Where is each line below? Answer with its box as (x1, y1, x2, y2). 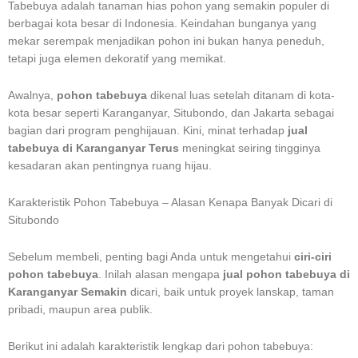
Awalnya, (8, 89, 57, 101)
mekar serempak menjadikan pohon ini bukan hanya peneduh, (8, 34, 324, 47)
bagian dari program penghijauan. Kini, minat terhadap (8, 124, 288, 137)
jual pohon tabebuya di (223, 268, 350, 280)
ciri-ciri (294, 250, 332, 263)
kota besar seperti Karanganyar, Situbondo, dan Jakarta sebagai (8, 106, 334, 119)
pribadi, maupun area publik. (8, 303, 153, 316)
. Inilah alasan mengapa (98, 268, 223, 280)
